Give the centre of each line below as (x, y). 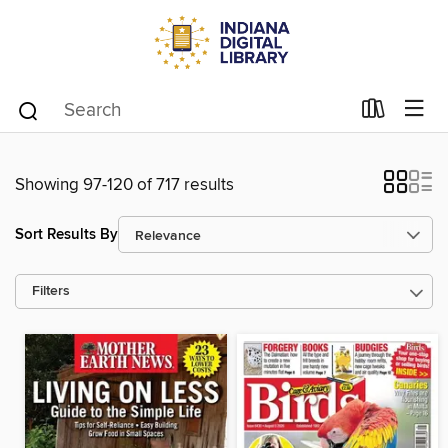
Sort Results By (66, 234)
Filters (51, 291)
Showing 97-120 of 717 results (124, 185)
